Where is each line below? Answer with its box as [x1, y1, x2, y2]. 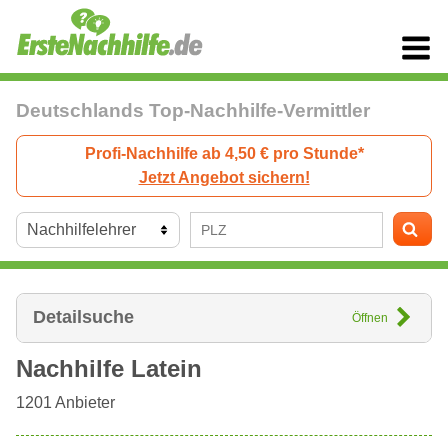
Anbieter [55, 393, 115, 411]
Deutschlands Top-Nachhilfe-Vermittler [16, 100, 370, 121]
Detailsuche [33, 306, 134, 327]
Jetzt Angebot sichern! [138, 168, 310, 186]
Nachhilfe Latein [16, 354, 202, 382]
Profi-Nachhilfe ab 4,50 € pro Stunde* [84, 144, 364, 162]
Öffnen [351, 310, 388, 324]
